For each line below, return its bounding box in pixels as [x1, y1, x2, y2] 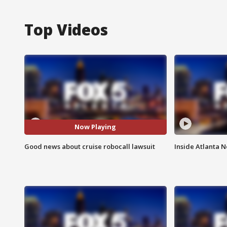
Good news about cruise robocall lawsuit [24, 141, 155, 151]
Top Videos [24, 19, 108, 40]
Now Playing [74, 122, 117, 132]
